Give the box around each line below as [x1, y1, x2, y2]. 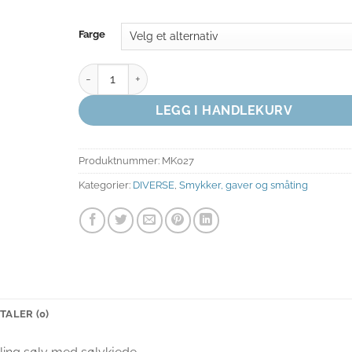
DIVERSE [132, 178, 174, 191]
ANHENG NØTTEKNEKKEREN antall [77, 64, 260, 79]
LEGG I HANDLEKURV [156, 102, 293, 118]
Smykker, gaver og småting [178, 178, 308, 191]
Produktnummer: [78, 154, 162, 167]
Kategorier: [78, 178, 133, 191]
